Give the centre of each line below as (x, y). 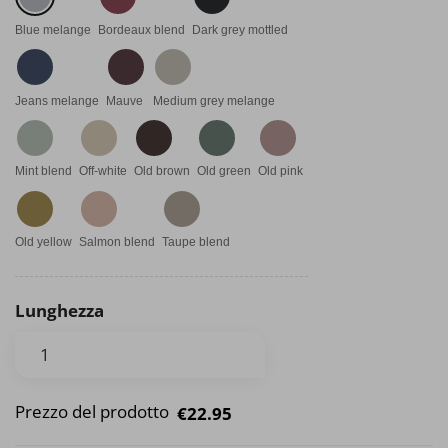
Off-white (103, 171)
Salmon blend (117, 242)
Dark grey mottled (240, 29)
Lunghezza (59, 310)
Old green (224, 171)
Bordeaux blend (141, 29)
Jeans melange (57, 100)
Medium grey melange (214, 100)
